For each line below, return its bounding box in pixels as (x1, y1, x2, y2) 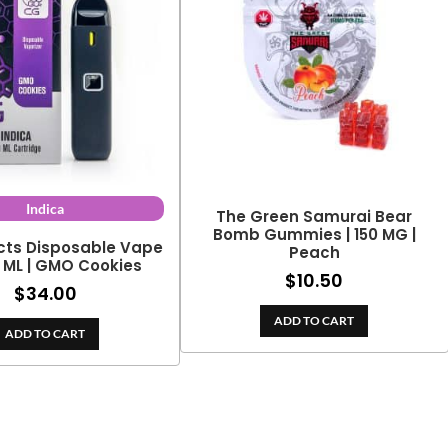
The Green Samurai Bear (216, 205, 413, 227)
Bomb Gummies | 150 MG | (212, 223, 416, 245)
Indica (26, 199, 65, 217)
